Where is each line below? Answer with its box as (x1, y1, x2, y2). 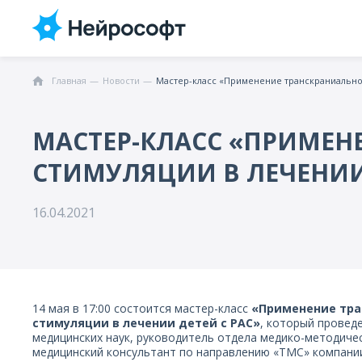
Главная (52, 74, 86, 86)
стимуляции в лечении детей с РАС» (32, 315, 260, 330)
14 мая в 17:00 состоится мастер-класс (32, 301, 251, 316)
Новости (103, 74, 140, 86)
